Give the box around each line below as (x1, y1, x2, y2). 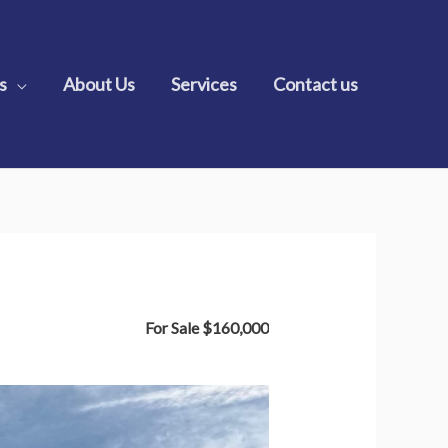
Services (171, 72, 237, 95)
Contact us (273, 72, 358, 95)
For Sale (145, 318, 200, 338)
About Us (63, 72, 135, 95)
